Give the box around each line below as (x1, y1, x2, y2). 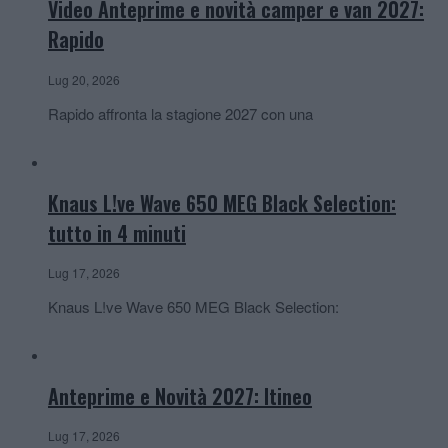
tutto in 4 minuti (48, 217, 186, 248)
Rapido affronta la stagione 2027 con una (48, 102, 313, 124)
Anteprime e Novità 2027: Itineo (48, 380, 312, 411)
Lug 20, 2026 (48, 70, 120, 88)
